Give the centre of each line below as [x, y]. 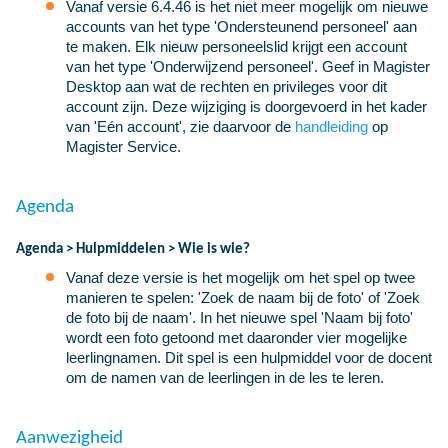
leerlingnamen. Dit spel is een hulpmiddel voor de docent [249, 357]
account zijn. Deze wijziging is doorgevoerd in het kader [246, 106]
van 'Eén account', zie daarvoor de [180, 126]
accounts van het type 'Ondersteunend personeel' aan [241, 26]
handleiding [331, 126]
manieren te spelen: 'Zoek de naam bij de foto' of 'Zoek [243, 297]
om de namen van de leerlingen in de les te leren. [225, 377]
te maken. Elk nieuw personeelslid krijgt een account [236, 46]
